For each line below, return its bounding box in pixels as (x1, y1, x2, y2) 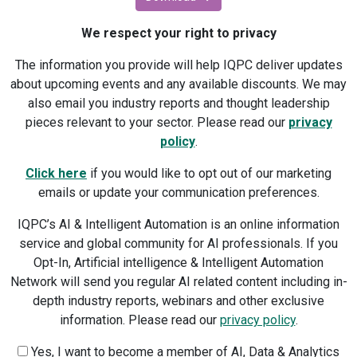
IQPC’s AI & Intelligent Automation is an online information (18, 216, 339, 232)
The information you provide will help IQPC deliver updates (14, 57, 343, 73)
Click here (25, 165, 87, 181)
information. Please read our (59, 312, 220, 328)
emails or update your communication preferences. (37, 184, 320, 200)
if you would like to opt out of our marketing (87, 165, 331, 181)
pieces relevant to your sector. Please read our (25, 114, 288, 130)
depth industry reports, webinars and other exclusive (33, 292, 324, 308)
